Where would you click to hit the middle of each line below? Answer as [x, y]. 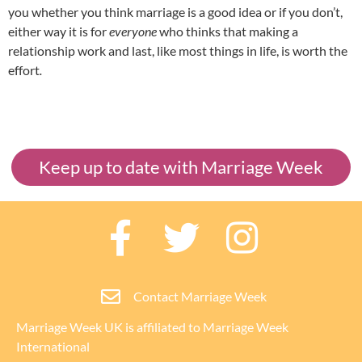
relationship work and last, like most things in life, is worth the [178, 51]
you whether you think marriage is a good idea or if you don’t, [175, 12]
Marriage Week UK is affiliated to [109, 326]
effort [24, 70]
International [53, 346]
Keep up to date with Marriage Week [181, 166]
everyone [134, 32]
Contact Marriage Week [200, 296]
